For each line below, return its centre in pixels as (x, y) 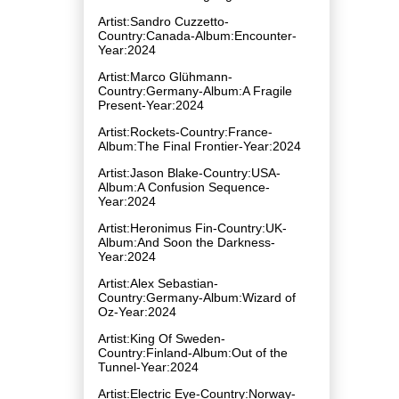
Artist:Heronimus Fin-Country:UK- (192, 228)
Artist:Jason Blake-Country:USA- (189, 172)
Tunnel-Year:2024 (148, 366)
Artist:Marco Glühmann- (165, 76)
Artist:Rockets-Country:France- (185, 131)
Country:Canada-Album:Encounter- (197, 35)
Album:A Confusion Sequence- (184, 187)
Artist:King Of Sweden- (162, 338)
